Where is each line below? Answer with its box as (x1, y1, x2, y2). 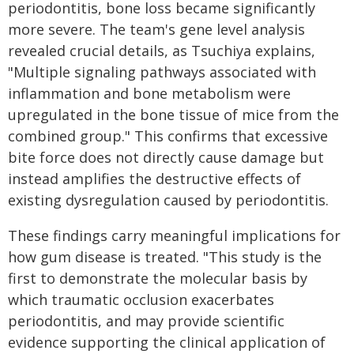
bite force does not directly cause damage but (8, 148, 324, 168)
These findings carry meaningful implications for (8, 226, 341, 246)
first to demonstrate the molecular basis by (8, 269, 307, 288)
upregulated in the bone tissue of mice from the (8, 105, 339, 125)
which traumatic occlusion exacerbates (8, 290, 274, 310)
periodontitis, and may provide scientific (8, 311, 284, 331)
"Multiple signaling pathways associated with (8, 62, 316, 82)
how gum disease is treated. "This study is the (8, 247, 322, 267)
